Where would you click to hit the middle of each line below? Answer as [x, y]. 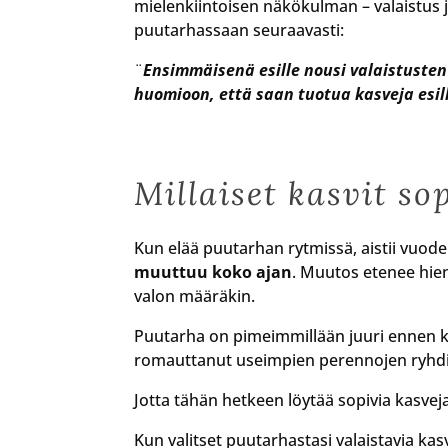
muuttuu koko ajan [213, 271]
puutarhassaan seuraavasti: [239, 29]
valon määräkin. [195, 295]
